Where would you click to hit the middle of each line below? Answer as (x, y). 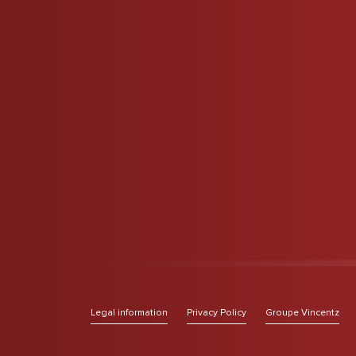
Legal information (129, 313)
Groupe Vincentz (302, 313)
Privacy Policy (217, 313)
